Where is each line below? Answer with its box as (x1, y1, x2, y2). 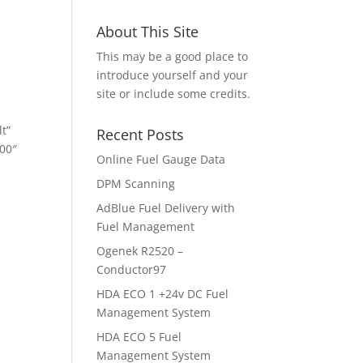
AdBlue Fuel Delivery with (96, 199, 236, 216)
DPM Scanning (96, 175, 176, 191)
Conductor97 (96, 261, 167, 277)
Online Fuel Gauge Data (96, 151, 226, 167)
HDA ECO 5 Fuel (96, 328, 182, 344)
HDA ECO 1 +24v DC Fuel (96, 285, 229, 301)
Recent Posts (96, 124, 185, 144)
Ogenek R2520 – (96, 242, 184, 258)
